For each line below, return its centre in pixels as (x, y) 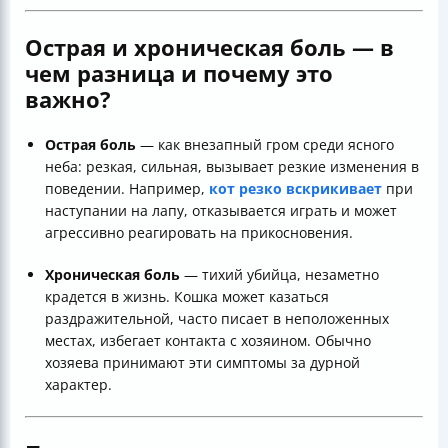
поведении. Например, (127, 189)
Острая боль (90, 145)
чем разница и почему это (179, 73)
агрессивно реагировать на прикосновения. (199, 233)
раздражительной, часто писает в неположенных (217, 319)
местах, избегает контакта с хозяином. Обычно (208, 341)
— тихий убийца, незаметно (279, 275)
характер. (78, 385)
